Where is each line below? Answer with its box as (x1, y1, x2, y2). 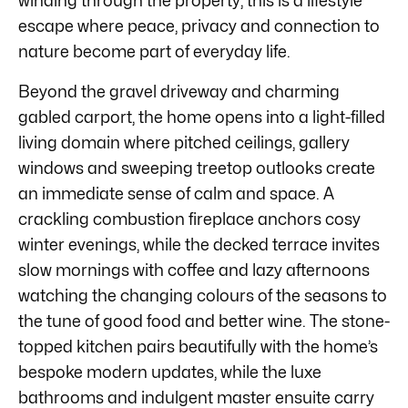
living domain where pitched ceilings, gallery (18, 132, 350, 152)
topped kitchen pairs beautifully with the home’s (18, 336, 378, 356)
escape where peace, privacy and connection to (18, 15, 380, 36)
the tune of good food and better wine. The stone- (18, 311, 390, 331)
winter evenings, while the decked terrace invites (18, 234, 380, 254)
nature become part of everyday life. (18, 41, 291, 61)
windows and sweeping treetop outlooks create (18, 158, 375, 178)
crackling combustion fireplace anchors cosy (18, 209, 361, 229)
